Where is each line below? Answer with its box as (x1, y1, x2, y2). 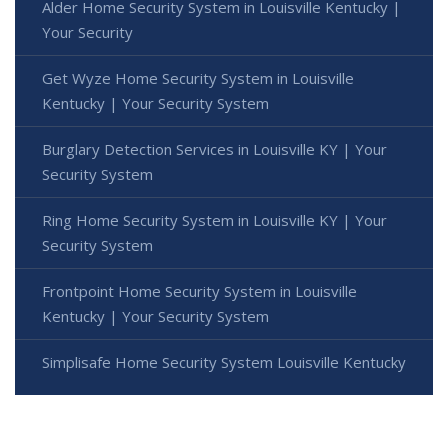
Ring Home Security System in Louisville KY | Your (42, 210, 387, 231)
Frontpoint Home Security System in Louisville (42, 281, 357, 302)
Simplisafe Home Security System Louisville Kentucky (42, 352, 406, 373)
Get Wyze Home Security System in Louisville (42, 68, 354, 89)
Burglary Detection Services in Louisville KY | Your (42, 139, 387, 160)
